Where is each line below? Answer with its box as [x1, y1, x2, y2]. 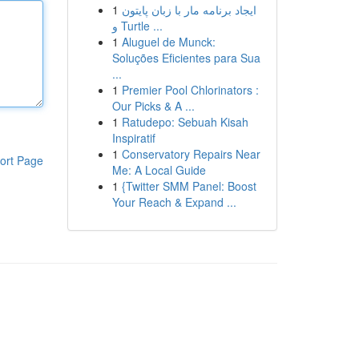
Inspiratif [111, 130, 155, 146]
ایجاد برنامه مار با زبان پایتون [121, 2, 256, 18]
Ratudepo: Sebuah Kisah [121, 114, 248, 130]
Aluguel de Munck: [121, 34, 216, 50]
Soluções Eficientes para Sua [111, 50, 260, 66]
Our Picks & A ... [111, 98, 195, 114]
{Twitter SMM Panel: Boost [121, 178, 256, 194]
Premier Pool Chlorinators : [121, 82, 259, 98]
